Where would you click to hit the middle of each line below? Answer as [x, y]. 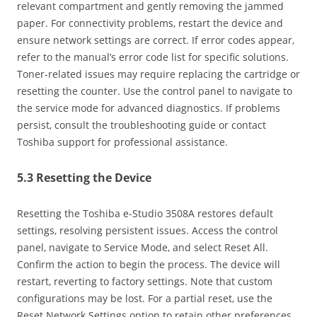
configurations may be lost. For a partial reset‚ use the [145, 298]
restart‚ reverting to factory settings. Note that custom [145, 281]
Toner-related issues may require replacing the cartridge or [158, 74]
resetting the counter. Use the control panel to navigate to [155, 91]
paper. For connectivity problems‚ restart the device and [150, 23]
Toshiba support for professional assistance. [122, 142]
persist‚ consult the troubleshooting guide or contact [142, 125]
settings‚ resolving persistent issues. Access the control [148, 230]
